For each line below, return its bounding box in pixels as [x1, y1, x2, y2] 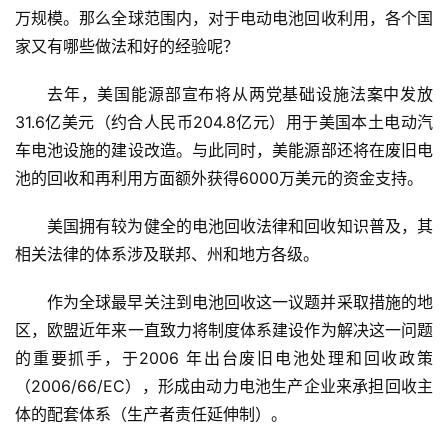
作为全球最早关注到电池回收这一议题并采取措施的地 [47, 292, 433, 313]
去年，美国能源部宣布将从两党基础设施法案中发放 [47, 84, 433, 105]
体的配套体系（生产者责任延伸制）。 [15, 404, 287, 425]
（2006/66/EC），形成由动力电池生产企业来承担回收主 [15, 376, 433, 397]
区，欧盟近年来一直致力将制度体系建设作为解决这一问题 [15, 320, 433, 341]
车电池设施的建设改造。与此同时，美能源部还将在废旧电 [15, 140, 433, 161]
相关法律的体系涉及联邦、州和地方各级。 [15, 244, 319, 265]
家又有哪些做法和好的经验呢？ [15, 36, 239, 57]
